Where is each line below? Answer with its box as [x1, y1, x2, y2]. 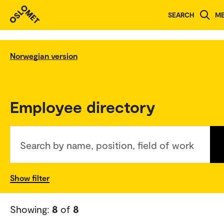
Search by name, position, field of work [20, 138, 194, 151]
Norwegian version [10, 50, 77, 60]
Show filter [10, 172, 49, 182]
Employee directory [10, 96, 155, 116]
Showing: [10, 202, 52, 215]
